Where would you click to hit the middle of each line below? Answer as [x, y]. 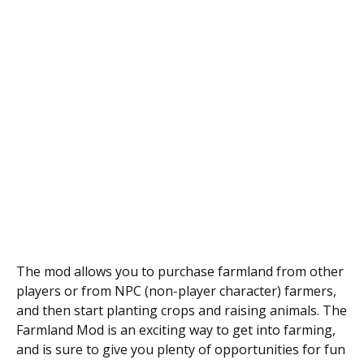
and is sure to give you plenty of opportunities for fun [181, 349]
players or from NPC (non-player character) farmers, [176, 290]
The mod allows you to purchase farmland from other [180, 271]
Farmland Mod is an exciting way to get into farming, [176, 329]
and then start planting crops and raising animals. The [182, 310]
